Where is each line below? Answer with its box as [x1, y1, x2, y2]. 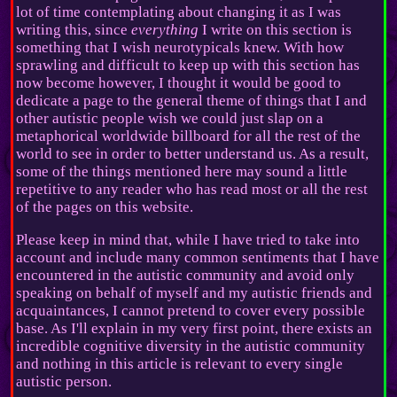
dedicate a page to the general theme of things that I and [16, 92, 368, 110]
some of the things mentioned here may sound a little [16, 163, 348, 181]
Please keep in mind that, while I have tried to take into [16, 231, 361, 249]
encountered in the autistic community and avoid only [16, 267, 355, 284]
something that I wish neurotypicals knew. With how [16, 39, 345, 57]
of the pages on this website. [16, 198, 194, 216]
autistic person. [16, 373, 113, 391]
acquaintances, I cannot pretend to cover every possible [16, 302, 366, 320]
